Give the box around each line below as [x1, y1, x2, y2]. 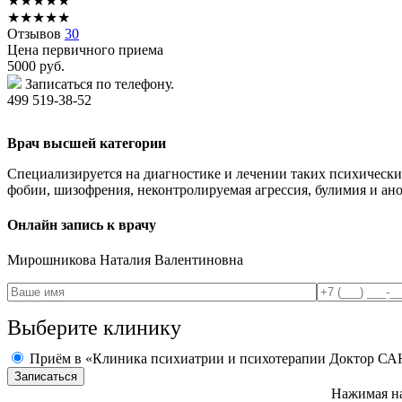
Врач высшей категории [7, 135, 166, 151]
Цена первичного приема [7, 41, 163, 57]
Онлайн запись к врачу [7, 217, 156, 233]
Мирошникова [7, 252, 100, 268]
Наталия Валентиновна [100, 252, 243, 268]
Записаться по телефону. [25, 75, 174, 92]
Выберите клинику [7, 316, 181, 340]
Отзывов [7, 25, 65, 41]
